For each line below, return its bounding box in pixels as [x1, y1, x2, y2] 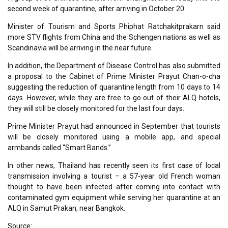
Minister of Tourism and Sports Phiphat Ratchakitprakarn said [8, 22, 220, 31]
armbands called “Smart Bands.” [8, 143, 111, 152]
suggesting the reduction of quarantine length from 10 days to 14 [8, 82, 220, 91]
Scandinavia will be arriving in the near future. [8, 43, 153, 52]
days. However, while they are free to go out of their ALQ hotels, [8, 93, 220, 102]
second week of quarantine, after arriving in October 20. [8, 4, 186, 13]
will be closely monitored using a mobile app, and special [8, 132, 220, 141]
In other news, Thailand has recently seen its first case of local [8, 161, 220, 169]
